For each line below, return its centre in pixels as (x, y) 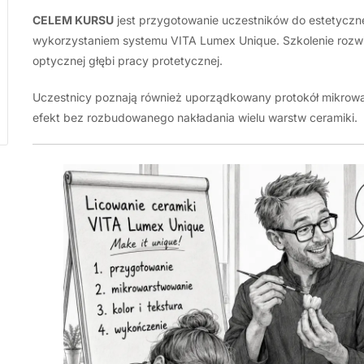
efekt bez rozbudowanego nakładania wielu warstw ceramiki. (195, 117)
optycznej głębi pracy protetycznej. (127, 61)
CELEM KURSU (73, 20)
